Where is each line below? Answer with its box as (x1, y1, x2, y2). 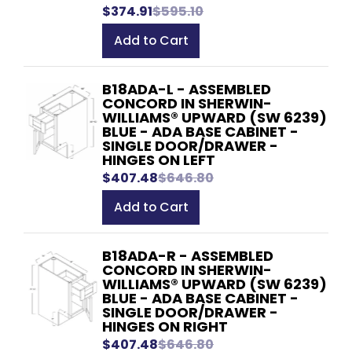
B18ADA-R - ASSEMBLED (102, 245, 273, 266)
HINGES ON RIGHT (102, 316, 228, 336)
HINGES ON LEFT (102, 149, 215, 170)
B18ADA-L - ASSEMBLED (102, 79, 271, 99)
